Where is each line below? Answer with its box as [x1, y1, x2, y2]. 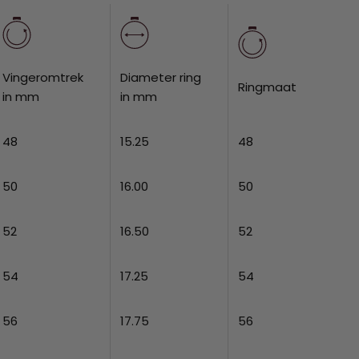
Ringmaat [238, 78, 297, 95]
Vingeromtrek [2, 68, 84, 86]
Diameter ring [120, 68, 202, 86]
